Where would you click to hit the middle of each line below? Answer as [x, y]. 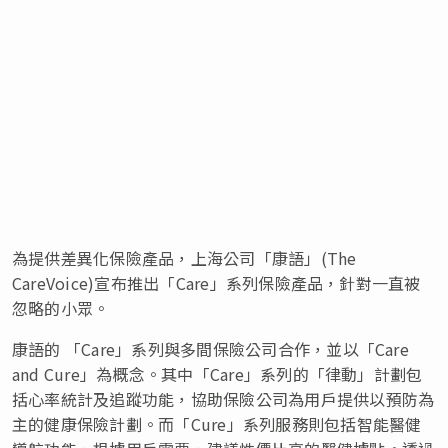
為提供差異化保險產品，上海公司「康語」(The [184, 258]
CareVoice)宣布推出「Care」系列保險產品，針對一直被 [216, 283]
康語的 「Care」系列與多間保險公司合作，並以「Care [210, 349]
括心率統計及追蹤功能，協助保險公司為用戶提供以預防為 [223, 399]
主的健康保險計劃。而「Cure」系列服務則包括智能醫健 [217, 424]
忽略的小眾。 [61, 308]
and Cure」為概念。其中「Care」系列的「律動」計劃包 [217, 374]
